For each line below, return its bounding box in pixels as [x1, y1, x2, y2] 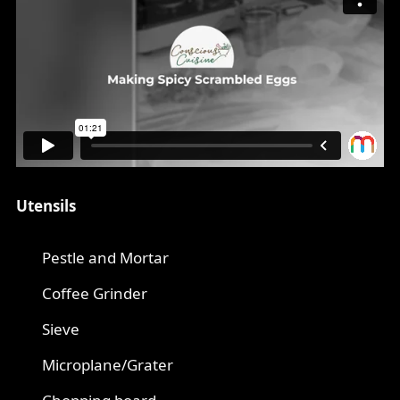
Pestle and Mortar [42, 247, 169, 269]
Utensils [16, 196, 76, 217]
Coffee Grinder [42, 283, 147, 304]
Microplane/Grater [42, 354, 173, 376]
